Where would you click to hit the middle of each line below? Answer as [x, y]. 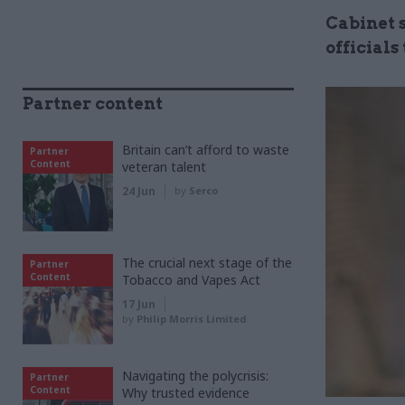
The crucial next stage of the [207, 263]
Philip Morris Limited [191, 319]
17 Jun [139, 304]
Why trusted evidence [186, 393]
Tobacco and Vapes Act [191, 280]
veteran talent [164, 167]
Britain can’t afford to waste [206, 150]
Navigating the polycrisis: [195, 376]
